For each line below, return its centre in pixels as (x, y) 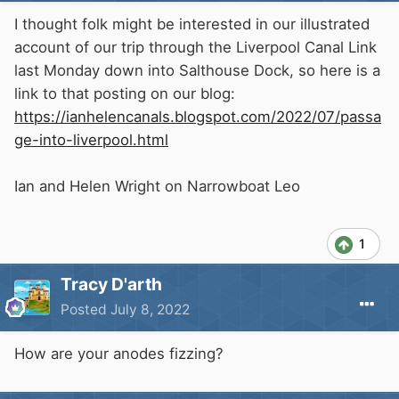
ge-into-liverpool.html (91, 140)
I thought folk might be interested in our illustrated (192, 24)
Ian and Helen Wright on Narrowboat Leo (157, 187)
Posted (85, 310)
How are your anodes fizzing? (119, 354)
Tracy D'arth (111, 285)
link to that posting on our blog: (125, 94)
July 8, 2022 (150, 310)
